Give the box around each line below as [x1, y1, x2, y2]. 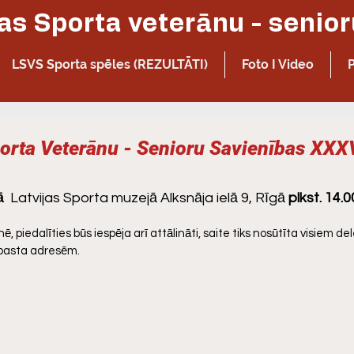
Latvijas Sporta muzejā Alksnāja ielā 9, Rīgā [7, 190, 288, 205]
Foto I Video [242, 57, 314, 72]
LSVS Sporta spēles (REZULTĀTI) [12, 57, 208, 72]
